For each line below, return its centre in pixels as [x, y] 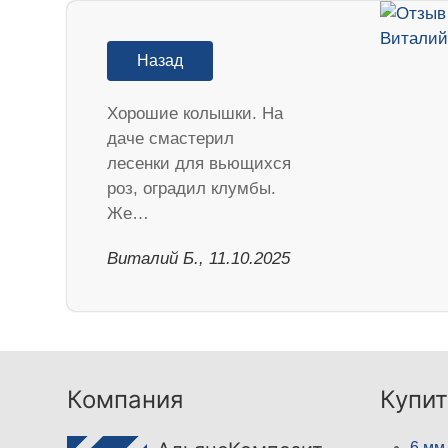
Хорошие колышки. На [195, 114]
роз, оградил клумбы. [192, 189]
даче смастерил [171, 139]
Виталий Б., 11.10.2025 [199, 259]
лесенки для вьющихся [199, 164]
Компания [125, 400]
